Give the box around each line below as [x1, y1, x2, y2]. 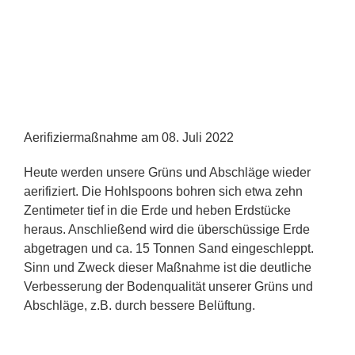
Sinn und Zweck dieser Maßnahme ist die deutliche [24, 261, 311, 275]
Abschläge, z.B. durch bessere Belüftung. [24, 299, 255, 313]
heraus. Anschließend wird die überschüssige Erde [24, 223, 310, 237]
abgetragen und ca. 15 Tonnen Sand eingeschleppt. [24, 242, 314, 256]
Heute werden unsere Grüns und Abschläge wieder [24, 166, 311, 180]
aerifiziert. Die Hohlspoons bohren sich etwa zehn [24, 185, 303, 199]
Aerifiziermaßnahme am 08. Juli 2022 [24, 131, 234, 145]
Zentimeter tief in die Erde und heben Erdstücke [24, 204, 291, 218]
